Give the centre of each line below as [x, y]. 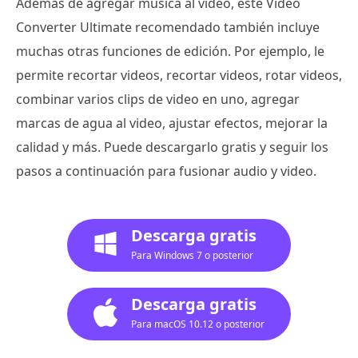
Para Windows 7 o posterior [192, 255]
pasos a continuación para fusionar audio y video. [166, 171]
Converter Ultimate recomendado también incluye [168, 27]
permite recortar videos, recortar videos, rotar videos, [179, 75]
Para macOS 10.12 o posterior [198, 324]
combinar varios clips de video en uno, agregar [158, 99]
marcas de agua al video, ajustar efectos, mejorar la [172, 123]
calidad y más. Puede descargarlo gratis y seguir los [172, 147]
